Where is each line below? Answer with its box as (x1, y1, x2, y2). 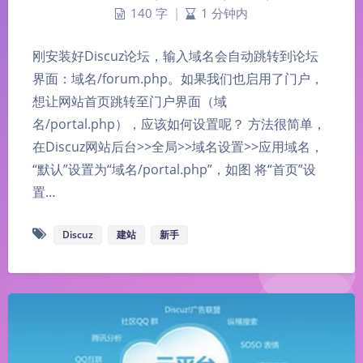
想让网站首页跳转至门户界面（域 (32, 92, 227, 110)
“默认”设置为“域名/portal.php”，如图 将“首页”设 (32, 160, 316, 178)
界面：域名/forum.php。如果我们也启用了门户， (32, 69, 323, 88)
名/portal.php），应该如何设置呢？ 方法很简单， (32, 114, 326, 133)
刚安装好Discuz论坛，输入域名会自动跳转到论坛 (32, 46, 318, 65)
